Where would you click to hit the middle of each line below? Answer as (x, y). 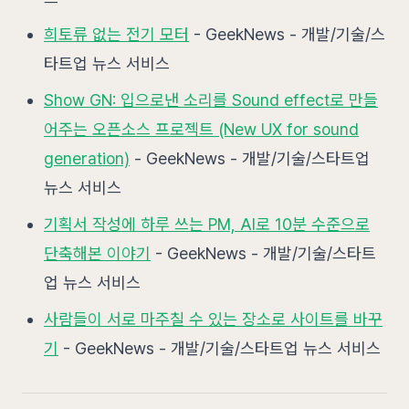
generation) (87, 158)
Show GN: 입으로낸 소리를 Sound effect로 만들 (211, 100)
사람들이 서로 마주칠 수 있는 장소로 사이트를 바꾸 (213, 319)
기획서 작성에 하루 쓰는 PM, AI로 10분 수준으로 (207, 224)
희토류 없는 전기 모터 (116, 34)
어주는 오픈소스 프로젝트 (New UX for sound (201, 129)
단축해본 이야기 (97, 253)
